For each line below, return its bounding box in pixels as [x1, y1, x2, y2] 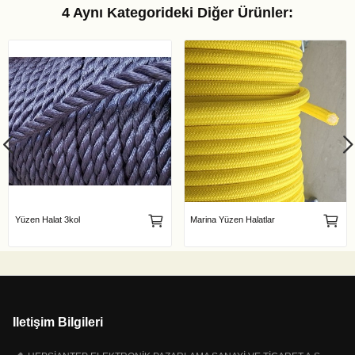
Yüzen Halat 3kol [14, 215, 80, 225]
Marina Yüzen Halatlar [190, 215, 275, 225]
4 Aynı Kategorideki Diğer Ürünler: [62, 4, 293, 21]
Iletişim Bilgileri [13, 315, 103, 329]
